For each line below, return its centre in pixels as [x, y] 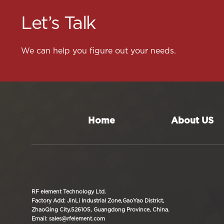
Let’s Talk [58, 24]
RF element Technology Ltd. [69, 192]
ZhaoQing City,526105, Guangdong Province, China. [101, 210]
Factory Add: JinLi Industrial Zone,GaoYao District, [98, 201]
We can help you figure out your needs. [98, 51]
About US [192, 121]
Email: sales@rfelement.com [68, 219]
